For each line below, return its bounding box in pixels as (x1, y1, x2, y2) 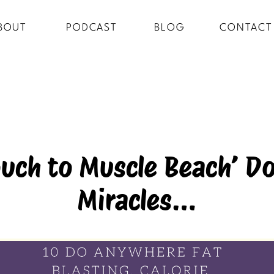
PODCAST (66, 23, 117, 33)
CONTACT (220, 23, 273, 33)
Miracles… (78, 183, 196, 217)
